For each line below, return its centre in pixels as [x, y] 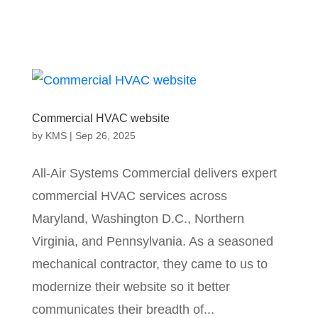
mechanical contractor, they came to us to [149, 264]
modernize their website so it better [131, 287]
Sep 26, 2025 [105, 136]
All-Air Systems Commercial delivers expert [154, 173]
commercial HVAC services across [129, 196]
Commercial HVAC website [100, 118]
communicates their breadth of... [123, 309]
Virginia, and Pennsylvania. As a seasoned [152, 241]
